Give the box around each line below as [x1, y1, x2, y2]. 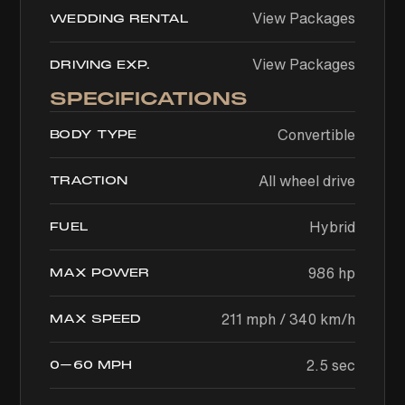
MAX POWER [50, 266, 150, 280]
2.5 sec [305, 354, 355, 376]
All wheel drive [258, 170, 355, 192]
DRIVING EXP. [50, 58, 151, 72]
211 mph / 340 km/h [220, 308, 355, 330]
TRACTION [50, 174, 128, 188]
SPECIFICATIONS [50, 88, 249, 110]
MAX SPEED [50, 312, 142, 326]
